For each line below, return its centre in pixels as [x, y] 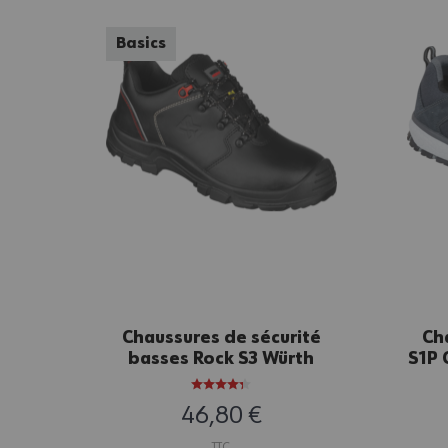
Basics [141, 44]
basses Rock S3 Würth [221, 358]
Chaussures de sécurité [221, 337]
